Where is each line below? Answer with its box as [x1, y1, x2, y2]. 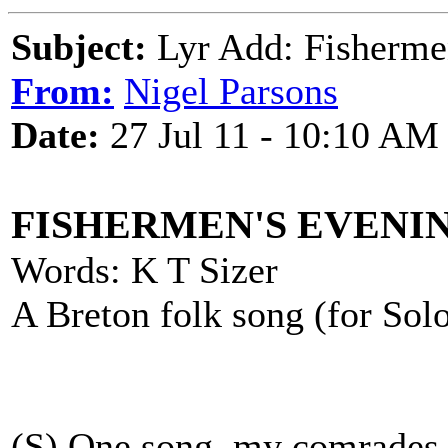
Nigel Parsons [124, 70, 338, 112]
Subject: [11, 26, 147, 68]
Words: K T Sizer [11, 249, 278, 291]
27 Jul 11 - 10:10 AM [100, 114, 439, 156]
